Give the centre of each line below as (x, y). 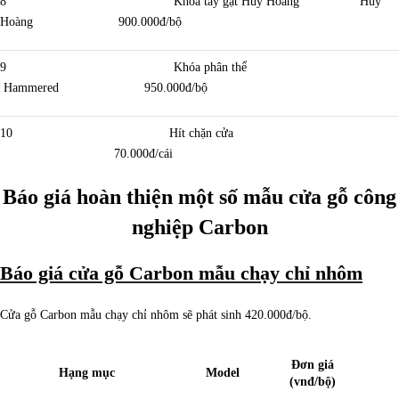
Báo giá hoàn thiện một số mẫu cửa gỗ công (199, 197)
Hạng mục (87, 373)
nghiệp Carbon (199, 228)
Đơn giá (312, 365)
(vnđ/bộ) (312, 382)
